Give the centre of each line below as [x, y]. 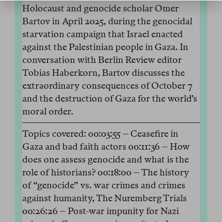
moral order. [48, 111]
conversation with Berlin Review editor [102, 60]
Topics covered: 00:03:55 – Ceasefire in [100, 134]
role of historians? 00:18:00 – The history [106, 172]
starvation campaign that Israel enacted [103, 34]
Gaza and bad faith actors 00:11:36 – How [106, 147]
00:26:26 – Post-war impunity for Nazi [101, 211]
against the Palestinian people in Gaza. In [105, 47]
